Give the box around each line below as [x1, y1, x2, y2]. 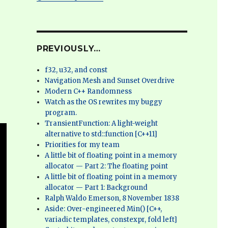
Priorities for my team [45, 140, 120, 149]
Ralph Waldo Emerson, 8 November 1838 [45, 194, 180, 203]
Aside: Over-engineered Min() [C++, [45, 205, 162, 213]
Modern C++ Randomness [45, 87, 132, 96]
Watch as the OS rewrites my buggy [45, 98, 163, 106]
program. [45, 108, 77, 117]
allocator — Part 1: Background [45, 183, 148, 192]
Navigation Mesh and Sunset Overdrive [45, 76, 175, 85]
